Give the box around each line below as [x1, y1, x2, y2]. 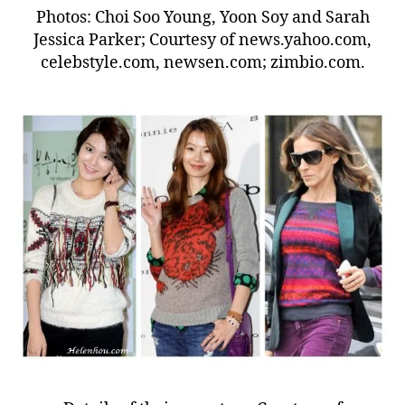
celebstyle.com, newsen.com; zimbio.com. [40, 52, 365, 74]
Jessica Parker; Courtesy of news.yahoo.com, [33, 30, 372, 52]
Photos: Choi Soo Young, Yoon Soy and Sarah [35, 7, 370, 29]
